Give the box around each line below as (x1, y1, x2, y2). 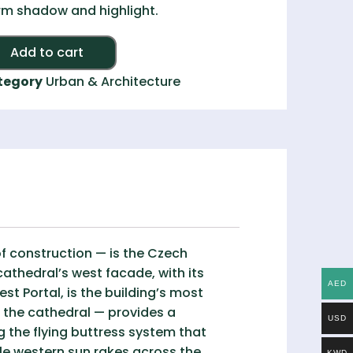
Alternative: (116, 38, 190, 56)
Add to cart (9, 43, 84, 61)
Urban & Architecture (45, 72, 180, 91)
